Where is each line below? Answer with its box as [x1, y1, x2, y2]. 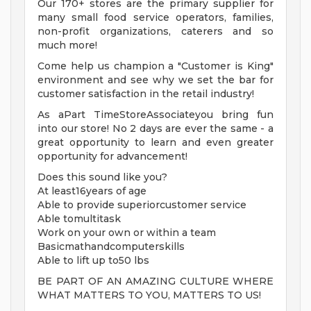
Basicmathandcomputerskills [37, 240, 185, 253]
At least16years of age [37, 185, 146, 198]
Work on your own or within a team [37, 226, 216, 239]
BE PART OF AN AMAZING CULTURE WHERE [37, 275, 274, 288]
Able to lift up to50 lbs [37, 254, 149, 267]
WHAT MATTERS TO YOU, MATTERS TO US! [37, 289, 261, 302]
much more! [37, 39, 97, 52]
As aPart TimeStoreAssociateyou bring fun [37, 108, 274, 121]
